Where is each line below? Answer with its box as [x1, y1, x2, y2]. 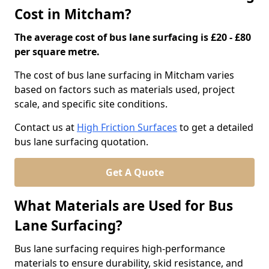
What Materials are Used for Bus [14, 196, 233, 215]
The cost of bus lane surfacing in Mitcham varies [14, 68, 234, 82]
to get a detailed [177, 121, 253, 134]
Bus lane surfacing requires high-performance [14, 242, 225, 255]
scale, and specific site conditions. [14, 97, 168, 110]
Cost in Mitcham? [14, 5, 131, 23]
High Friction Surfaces [77, 121, 177, 134]
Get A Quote [105, 166, 164, 179]
